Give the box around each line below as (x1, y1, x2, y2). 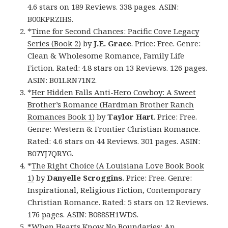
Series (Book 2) (27, 38, 81, 48)
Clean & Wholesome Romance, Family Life (27, 50, 185, 61)
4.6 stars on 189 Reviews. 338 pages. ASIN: (27, 1, 179, 12)
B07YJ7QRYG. (27, 148, 74, 158)
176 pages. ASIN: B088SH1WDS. (27, 209, 139, 219)
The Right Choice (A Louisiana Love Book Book (32, 160, 205, 170)
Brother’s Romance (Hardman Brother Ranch (27, 99, 194, 109)
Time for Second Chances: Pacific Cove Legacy (32, 25, 199, 36)
